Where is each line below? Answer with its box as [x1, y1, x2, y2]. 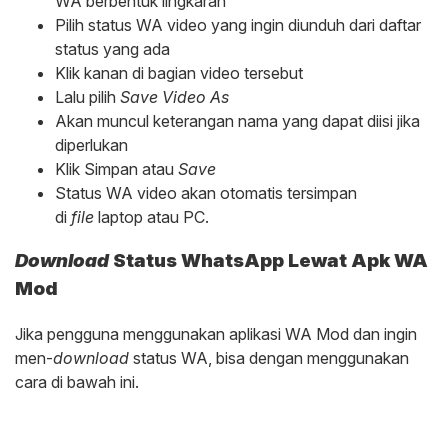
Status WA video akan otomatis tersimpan [55, 182, 357, 203]
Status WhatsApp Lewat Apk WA [109, 249, 428, 273]
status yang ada [55, 38, 170, 59]
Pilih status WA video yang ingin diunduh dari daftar [55, 14, 421, 35]
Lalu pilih [55, 86, 120, 107]
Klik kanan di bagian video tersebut [55, 62, 303, 83]
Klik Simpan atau [55, 158, 178, 179]
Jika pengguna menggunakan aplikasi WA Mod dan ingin [15, 324, 417, 345]
